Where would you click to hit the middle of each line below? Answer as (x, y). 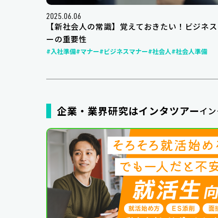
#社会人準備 (189, 51)
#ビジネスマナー (124, 51)
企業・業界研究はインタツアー (128, 110)
